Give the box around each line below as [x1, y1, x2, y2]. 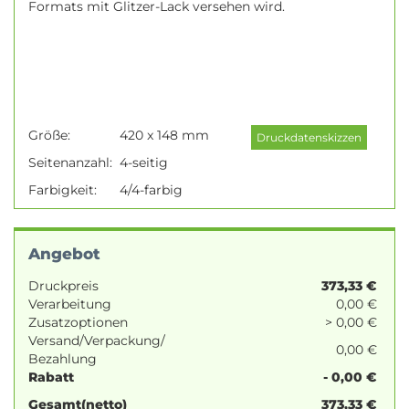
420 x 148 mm [120, 127, 209, 143]
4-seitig [120, 154, 168, 171]
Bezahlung [28, 351, 97, 367]
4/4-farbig [120, 182, 183, 198]
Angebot [28, 245, 100, 263]
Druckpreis [28, 278, 99, 294]
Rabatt [28, 369, 74, 385]
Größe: [28, 127, 78, 143]
